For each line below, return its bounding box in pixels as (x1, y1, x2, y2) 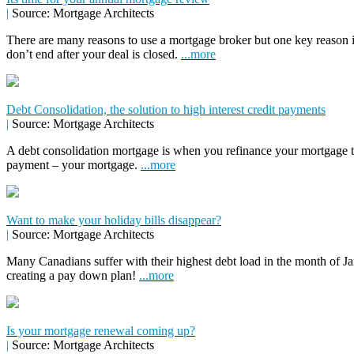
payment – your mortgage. (6, 157, 141, 171)
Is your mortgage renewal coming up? (6, 323, 195, 337)
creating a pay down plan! (6, 268, 139, 282)
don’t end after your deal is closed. (6, 47, 181, 61)
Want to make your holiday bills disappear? (6, 213, 221, 227)
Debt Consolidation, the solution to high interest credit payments (6, 102, 326, 116)
